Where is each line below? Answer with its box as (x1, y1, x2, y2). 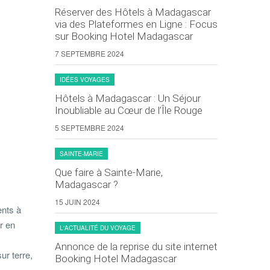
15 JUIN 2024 (55, 196, 100, 207)
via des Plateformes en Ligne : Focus (55, 18, 218, 30)
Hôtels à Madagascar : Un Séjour (55, 92, 201, 104)
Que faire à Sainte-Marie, (55, 166, 163, 178)
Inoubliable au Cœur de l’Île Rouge (55, 104, 202, 116)
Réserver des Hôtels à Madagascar (55, 6, 211, 18)
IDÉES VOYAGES (60, 75, 110, 84)
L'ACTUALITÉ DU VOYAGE (60, 224, 136, 232)
